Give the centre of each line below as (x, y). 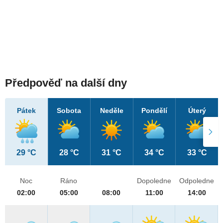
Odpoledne (197, 181)
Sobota (69, 111)
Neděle (111, 111)
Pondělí (155, 111)
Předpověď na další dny (66, 83)
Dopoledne (154, 181)
